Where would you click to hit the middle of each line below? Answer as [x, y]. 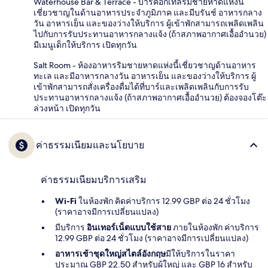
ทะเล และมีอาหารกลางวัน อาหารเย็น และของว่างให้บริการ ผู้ [145, 76]
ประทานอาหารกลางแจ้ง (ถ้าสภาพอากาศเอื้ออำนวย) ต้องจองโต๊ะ [150, 98]
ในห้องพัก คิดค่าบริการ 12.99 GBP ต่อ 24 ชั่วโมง [163, 201]
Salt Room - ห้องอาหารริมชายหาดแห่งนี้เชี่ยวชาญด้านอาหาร [145, 66]
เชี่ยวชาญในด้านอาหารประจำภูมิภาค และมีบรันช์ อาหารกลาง [148, 13]
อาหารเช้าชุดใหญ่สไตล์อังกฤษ [110, 254]
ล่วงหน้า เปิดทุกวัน [67, 109]
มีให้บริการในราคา [200, 254]
